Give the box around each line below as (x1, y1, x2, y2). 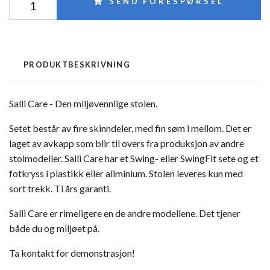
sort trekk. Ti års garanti (9, 182, 109, 194)
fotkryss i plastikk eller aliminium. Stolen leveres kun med (9, 167, 243, 179)
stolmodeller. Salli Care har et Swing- (9, 152, 159, 164)
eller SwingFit (159, 152, 218, 164)
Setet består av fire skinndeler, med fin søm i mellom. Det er (9, 122, 251, 134)
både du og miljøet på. (9, 222, 99, 234)
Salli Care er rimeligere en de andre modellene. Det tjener (9, 207, 240, 219)
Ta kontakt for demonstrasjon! (9, 246, 135, 259)
